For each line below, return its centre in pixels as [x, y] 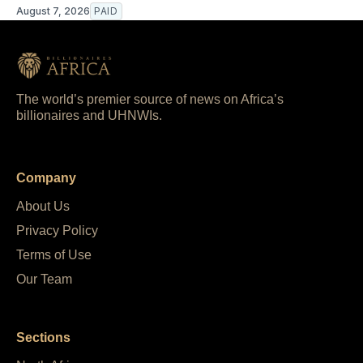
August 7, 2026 [53, 11]
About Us [43, 207]
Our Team [44, 280]
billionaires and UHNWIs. [89, 116]
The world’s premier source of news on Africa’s [150, 100]
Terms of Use [54, 255]
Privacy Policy [57, 231]
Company [46, 178]
